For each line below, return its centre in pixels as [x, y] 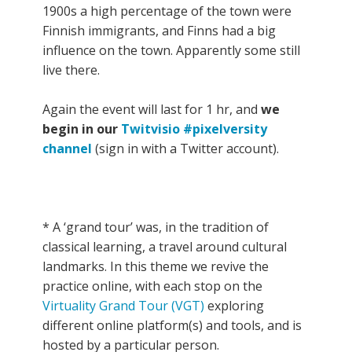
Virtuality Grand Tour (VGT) [123, 306]
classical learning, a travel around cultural [165, 247]
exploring [234, 306]
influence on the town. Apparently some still [171, 51]
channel [67, 149]
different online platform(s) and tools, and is [172, 326]
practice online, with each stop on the [152, 286]
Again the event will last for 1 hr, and [152, 110]
